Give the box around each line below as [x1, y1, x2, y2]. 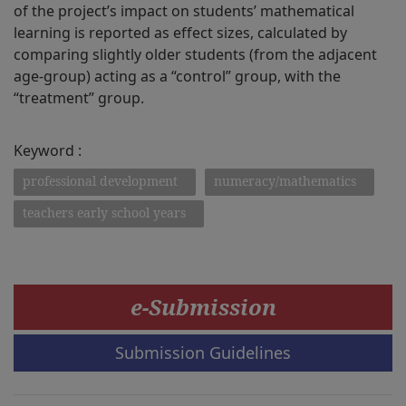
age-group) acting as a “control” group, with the [14, 66, 341, 86]
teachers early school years [23, 204, 186, 221]
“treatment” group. [14, 88, 144, 108]
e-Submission [130, 292, 276, 322]
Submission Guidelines [115, 342, 291, 363]
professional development [23, 172, 178, 189]
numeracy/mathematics [214, 172, 356, 189]
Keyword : [14, 140, 82, 160]
